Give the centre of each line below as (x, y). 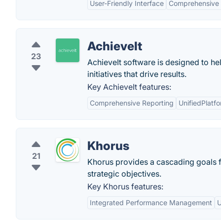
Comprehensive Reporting (132, 103)
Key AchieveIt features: (129, 87)
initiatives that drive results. (137, 74)
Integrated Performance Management (151, 203)
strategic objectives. (124, 174)
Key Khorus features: (125, 186)
